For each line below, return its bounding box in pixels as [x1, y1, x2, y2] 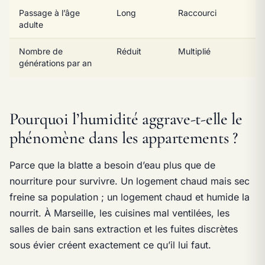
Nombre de [19, 46, 63, 56]
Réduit [117, 46, 141, 56]
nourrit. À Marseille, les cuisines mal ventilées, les [9, 206, 230, 219]
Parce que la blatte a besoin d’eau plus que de [9, 159, 215, 171]
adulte [19, 19, 43, 30]
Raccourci [178, 7, 216, 18]
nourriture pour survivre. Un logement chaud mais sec [9, 174, 250, 187]
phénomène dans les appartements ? [9, 127, 238, 148]
